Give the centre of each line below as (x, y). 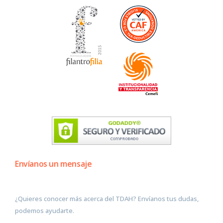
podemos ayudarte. (45, 211)
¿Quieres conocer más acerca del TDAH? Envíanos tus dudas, (107, 199)
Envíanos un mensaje (54, 164)
